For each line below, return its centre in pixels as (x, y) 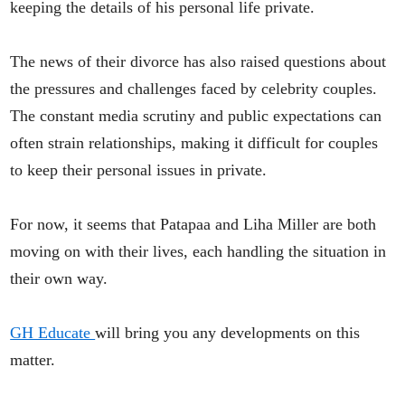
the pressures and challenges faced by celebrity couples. (194, 89)
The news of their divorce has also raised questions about (198, 62)
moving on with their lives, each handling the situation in (198, 252)
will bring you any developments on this (228, 333)
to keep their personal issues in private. (139, 170)
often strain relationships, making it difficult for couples (194, 143)
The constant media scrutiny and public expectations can (196, 116)
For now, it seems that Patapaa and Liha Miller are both (193, 225)
